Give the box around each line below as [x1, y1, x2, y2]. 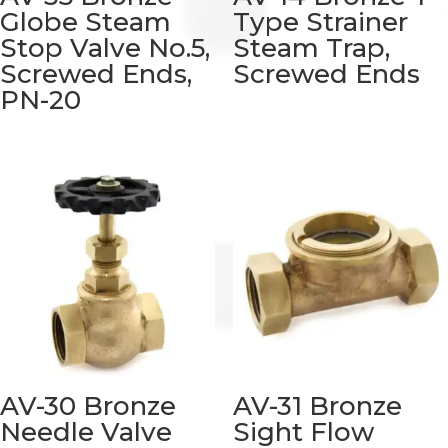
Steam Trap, [232, 32, 390, 65]
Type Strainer [232, 6, 408, 39]
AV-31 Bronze [232, 389, 402, 422]
